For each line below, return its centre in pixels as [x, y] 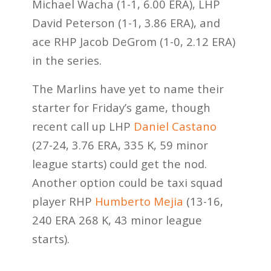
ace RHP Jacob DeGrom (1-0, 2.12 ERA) [133, 42]
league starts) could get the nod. [119, 164]
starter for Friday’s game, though [121, 108]
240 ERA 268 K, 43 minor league [117, 220]
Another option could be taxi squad [127, 183]
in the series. [67, 60]
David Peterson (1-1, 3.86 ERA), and [126, 23]
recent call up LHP [83, 126]
